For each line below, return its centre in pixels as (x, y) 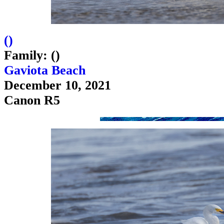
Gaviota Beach (45, 70)
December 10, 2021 (57, 85)
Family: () (32, 55)
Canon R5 (32, 100)
